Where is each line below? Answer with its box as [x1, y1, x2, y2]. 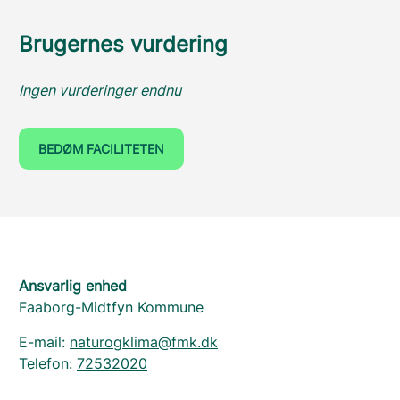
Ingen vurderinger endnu [19, 81, 181, 99]
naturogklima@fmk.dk [70, 333, 218, 351]
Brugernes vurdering [19, 31, 228, 57]
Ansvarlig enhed [19, 277, 127, 295]
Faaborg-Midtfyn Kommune [19, 298, 204, 316]
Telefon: [19, 354, 77, 372]
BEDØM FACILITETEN [38, 141, 164, 156]
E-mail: [19, 333, 70, 351]
